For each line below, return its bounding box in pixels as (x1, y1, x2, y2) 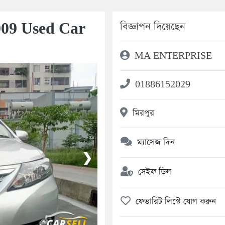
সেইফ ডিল (133, 166, 171, 178)
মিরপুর (127, 107, 154, 119)
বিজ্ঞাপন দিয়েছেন (120, 20, 185, 34)
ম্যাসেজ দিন (132, 137, 175, 148)
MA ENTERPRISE (129, 50, 212, 62)
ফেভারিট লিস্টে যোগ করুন (130, 196, 216, 207)
